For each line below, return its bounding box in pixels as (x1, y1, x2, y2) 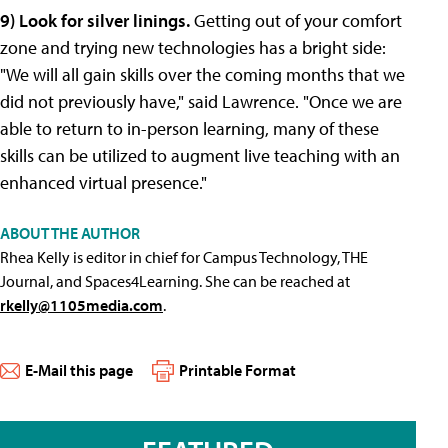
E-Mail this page (25, 359, 133, 380)
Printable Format (179, 359, 296, 380)
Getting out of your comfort (194, 8, 402, 32)
